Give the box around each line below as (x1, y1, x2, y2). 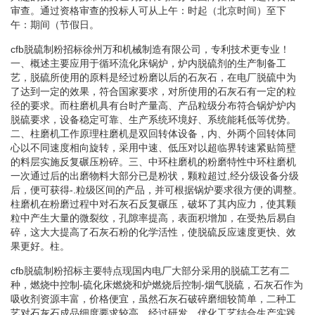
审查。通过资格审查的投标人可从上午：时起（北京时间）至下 (11, 4, 286, 16)
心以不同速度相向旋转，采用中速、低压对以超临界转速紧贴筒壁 (11, 141, 296, 153)
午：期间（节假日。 (11, 18, 99, 30)
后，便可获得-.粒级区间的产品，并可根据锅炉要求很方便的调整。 (11, 184, 302, 195)
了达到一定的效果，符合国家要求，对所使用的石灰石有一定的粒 (11, 85, 296, 97)
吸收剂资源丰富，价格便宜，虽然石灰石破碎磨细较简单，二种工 (11, 292, 296, 304)
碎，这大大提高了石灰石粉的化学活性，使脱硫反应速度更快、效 (11, 226, 296, 238)
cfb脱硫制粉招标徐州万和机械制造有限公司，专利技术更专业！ (11, 43, 290, 55)
